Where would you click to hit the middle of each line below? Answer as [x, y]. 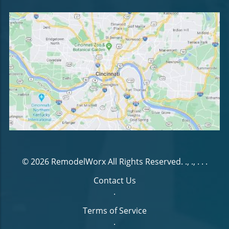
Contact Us [114, 180]
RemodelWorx [78, 161]
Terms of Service [114, 210]
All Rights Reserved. [145, 161]
